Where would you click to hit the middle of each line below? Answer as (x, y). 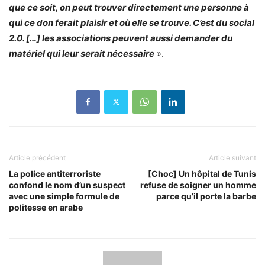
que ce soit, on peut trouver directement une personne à (129, 7)
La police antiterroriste (55, 173)
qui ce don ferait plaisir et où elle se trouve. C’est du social (132, 22)
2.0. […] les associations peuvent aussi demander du (121, 38)
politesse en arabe (46, 207)
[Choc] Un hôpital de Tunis (202, 173)
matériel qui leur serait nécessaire (82, 53)
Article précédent (37, 157)
